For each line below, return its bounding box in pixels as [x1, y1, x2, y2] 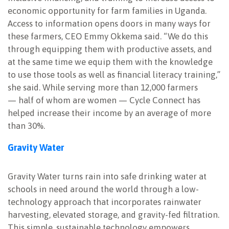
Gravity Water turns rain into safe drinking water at [8, 171, 207, 182]
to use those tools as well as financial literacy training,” [8, 70, 220, 80]
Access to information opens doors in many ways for [8, 18, 211, 29]
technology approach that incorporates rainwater [8, 197, 201, 208]
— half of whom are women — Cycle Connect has [8, 95, 200, 106]
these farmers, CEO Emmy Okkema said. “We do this [8, 31, 208, 42]
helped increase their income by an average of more [8, 108, 211, 119]
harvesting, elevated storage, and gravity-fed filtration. [8, 210, 219, 220]
